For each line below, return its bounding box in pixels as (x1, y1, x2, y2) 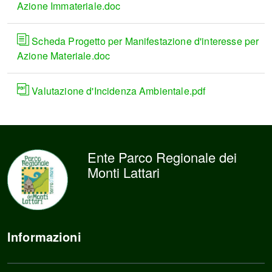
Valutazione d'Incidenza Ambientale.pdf (29, 84, 206, 98)
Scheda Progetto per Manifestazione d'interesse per (29, 34, 259, 48)
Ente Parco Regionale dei (87, 148, 237, 166)
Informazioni (7, 228, 81, 245)
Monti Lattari (87, 163, 160, 182)
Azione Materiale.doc (17, 49, 110, 63)
